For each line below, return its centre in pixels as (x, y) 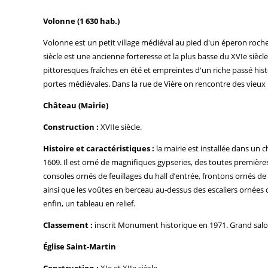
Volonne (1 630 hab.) (81, 21)
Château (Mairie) (76, 105)
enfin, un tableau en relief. (89, 203)
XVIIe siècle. (120, 127)
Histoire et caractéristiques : (99, 148)
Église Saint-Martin (80, 246)
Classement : (68, 225)
